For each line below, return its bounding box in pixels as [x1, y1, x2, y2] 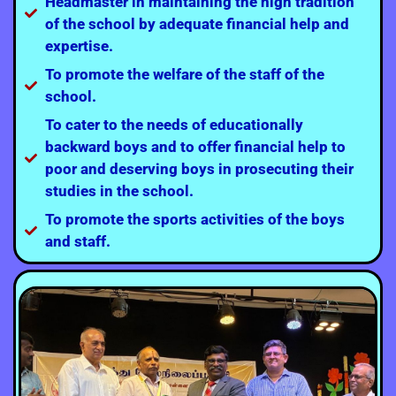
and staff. [44, 232, 110, 250]
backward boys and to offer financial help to [44, 137, 346, 156]
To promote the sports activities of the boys [44, 209, 345, 228]
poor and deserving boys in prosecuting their [44, 159, 354, 178]
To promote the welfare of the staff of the [44, 65, 324, 83]
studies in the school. [44, 181, 194, 200]
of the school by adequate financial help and [44, 14, 349, 33]
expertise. [44, 36, 113, 55]
